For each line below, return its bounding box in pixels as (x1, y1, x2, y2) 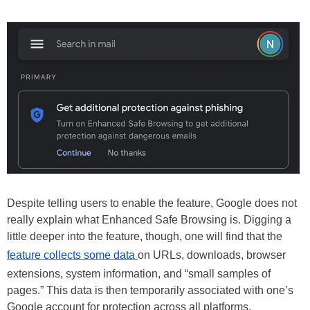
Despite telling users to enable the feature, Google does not (7, 197, 297, 210)
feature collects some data (7, 249, 138, 262)
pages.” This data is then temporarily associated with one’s (7, 284, 293, 297)
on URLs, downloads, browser (138, 249, 286, 262)
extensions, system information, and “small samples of (7, 268, 271, 280)
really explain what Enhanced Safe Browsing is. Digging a (7, 214, 291, 226)
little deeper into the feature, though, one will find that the (7, 230, 282, 243)
